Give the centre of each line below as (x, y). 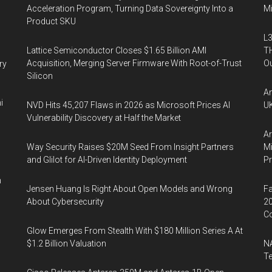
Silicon (40, 76)
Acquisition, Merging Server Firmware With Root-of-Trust (134, 63)
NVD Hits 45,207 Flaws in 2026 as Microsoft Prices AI (128, 105)
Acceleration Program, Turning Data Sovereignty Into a (130, 8)
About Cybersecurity (65, 201)
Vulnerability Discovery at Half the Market (104, 117)
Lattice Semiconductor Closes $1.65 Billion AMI (117, 50)
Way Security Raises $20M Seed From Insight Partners (130, 147)
